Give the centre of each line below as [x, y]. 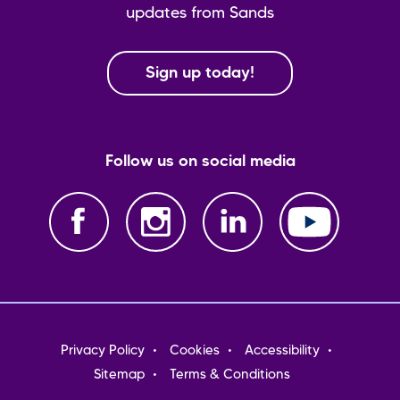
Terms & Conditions [230, 375]
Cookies [194, 351]
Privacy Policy [102, 351]
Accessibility [282, 351]
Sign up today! [200, 74]
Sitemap [119, 375]
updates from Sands [200, 14]
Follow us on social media [200, 162]
